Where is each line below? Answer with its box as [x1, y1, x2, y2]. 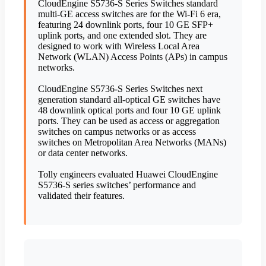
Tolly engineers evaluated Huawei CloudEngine [38, 169, 218, 180]
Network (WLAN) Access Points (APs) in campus [38, 52, 227, 62]
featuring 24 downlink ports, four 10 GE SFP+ [38, 20, 213, 30]
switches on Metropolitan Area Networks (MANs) [38, 137, 226, 148]
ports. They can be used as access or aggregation [38, 116, 220, 126]
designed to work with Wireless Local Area [38, 41, 199, 52]
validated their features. [38, 191, 125, 201]
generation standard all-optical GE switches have [38, 94, 220, 105]
